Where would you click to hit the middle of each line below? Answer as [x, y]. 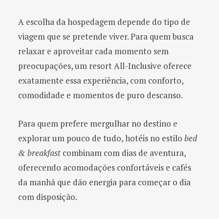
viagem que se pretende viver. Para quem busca [106, 37]
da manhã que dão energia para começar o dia [104, 182]
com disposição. [48, 197]
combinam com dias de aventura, [123, 153]
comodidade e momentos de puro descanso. [100, 95]
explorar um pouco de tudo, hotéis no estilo [101, 138]
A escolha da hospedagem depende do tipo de [104, 22]
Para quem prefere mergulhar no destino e [98, 124]
